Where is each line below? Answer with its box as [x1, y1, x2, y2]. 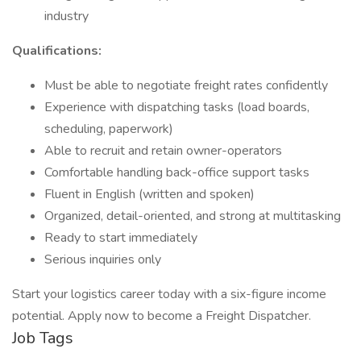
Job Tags [12, 327, 73, 349]
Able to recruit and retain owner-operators [44, 142, 282, 160]
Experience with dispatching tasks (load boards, [44, 98, 309, 116]
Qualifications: [12, 42, 102, 60]
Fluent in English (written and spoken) [44, 185, 255, 203]
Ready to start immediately [44, 229, 197, 247]
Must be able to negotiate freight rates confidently [44, 77, 328, 94]
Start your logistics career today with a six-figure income [12, 285, 326, 303]
